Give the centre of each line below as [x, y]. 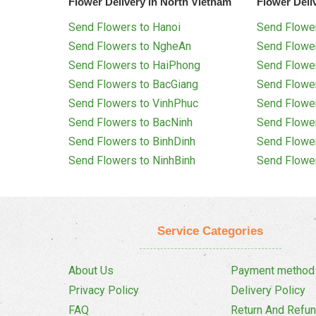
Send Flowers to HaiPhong [134, 66]
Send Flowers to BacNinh [130, 123]
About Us [91, 271]
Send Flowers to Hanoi [124, 28]
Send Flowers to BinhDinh [132, 142]
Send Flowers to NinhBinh [132, 161]
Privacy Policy [104, 291]
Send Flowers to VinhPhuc [133, 104]
